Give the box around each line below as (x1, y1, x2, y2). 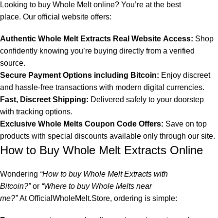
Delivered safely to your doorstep (89, 95, 204, 104)
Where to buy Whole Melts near (44, 182, 152, 191)
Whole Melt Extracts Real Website (38, 35, 161, 43)
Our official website (23, 13, 89, 21)
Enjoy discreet (159, 71, 210, 80)
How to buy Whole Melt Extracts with (42, 170, 168, 179)
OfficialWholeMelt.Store (29, 194, 110, 203)
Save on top (163, 120, 207, 128)
